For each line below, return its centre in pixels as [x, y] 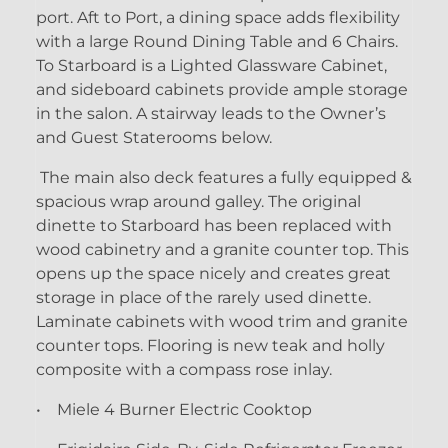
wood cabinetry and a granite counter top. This [222, 249]
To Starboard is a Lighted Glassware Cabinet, [211, 65]
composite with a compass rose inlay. [188, 369]
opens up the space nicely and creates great [213, 273]
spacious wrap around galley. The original [198, 201]
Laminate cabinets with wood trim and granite [222, 321]
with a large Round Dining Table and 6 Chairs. [217, 41]
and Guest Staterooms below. [154, 137]
